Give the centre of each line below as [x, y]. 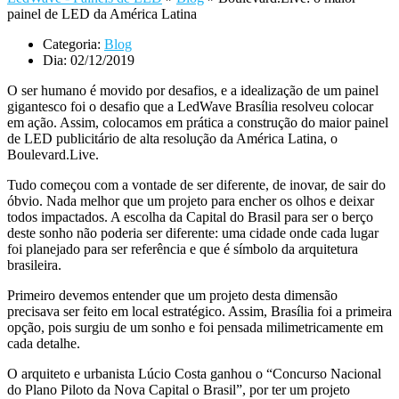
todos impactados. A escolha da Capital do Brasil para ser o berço [190, 217]
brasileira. [34, 265]
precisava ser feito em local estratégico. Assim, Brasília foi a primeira [199, 312]
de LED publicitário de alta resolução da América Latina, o [172, 139]
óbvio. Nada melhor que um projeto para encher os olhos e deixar [191, 201]
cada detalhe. [44, 344]
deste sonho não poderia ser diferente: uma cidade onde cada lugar [193, 233]
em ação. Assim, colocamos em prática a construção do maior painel [198, 123]
